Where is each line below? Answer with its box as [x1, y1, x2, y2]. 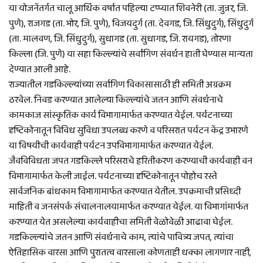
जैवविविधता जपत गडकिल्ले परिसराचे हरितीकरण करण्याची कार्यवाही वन [9, 154, 252, 169]
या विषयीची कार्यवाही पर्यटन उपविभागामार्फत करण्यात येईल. [9, 139, 213, 154]
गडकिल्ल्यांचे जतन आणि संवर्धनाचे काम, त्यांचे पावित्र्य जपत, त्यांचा [9, 230, 234, 245]
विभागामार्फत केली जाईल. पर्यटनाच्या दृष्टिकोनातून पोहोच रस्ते [9, 169, 217, 184]
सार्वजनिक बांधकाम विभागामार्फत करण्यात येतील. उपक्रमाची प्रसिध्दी [9, 184, 241, 200]
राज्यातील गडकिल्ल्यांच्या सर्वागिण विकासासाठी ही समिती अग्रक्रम [9, 77, 231, 93]
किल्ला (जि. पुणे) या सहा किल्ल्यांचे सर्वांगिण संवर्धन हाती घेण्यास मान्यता [9, 47, 253, 62]
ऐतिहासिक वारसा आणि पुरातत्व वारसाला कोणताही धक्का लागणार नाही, [9, 245, 251, 261]
